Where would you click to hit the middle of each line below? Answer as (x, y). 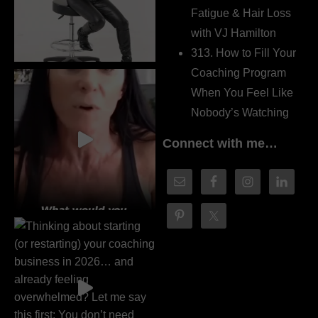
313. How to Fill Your (244, 53)
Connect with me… (220, 143)
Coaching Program (239, 72)
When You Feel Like (242, 92)
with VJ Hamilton (234, 33)
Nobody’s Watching (240, 112)
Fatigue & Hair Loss (241, 13)
